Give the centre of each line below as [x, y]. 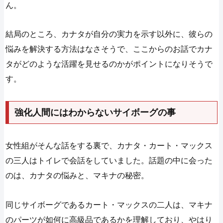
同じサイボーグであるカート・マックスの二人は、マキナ [109, 205]
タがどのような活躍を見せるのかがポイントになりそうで [109, 64]
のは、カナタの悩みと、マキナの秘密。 [77, 175]
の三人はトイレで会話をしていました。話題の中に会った [109, 160]
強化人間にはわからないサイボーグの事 [95, 112]
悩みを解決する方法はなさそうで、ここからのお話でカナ [109, 49]
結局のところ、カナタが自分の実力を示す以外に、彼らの [109, 34]
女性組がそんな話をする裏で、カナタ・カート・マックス [109, 145]
